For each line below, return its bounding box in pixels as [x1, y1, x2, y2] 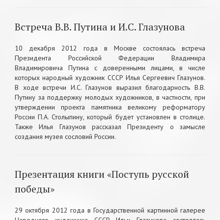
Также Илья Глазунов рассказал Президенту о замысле [15, 122, 205, 131]
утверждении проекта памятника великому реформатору [15, 103, 205, 111]
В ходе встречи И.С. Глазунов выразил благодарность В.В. [15, 83, 205, 92]
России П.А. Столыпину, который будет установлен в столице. [15, 112, 205, 121]
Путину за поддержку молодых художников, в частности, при [15, 93, 205, 102]
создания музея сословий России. [15, 132, 116, 141]
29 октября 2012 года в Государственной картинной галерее [15, 206, 205, 215]
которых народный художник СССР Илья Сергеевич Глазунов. [15, 73, 205, 82]
